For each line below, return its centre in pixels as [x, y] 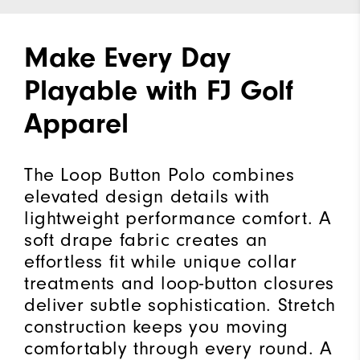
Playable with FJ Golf [159, 90]
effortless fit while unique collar [161, 261]
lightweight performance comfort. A [178, 218]
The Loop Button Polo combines [160, 174]
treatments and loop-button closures [180, 283]
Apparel [76, 123]
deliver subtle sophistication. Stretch [180, 305]
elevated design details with [147, 196]
